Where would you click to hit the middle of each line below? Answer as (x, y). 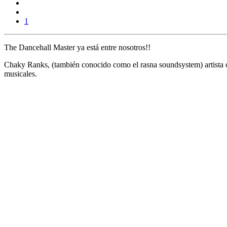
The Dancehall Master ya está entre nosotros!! (77, 48)
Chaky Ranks (26, 65)
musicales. (21, 74)
